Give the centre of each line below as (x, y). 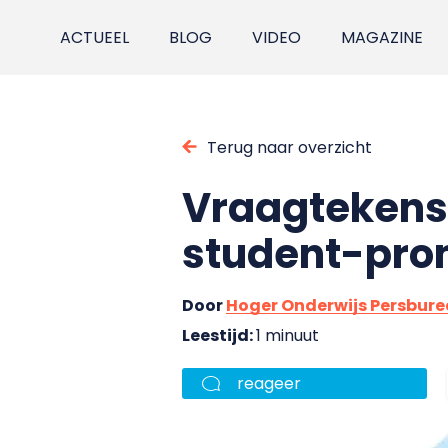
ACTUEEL (95, 37)
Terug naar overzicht (289, 147)
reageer (269, 383)
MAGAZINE (382, 37)
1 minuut (287, 335)
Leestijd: (219, 335)
